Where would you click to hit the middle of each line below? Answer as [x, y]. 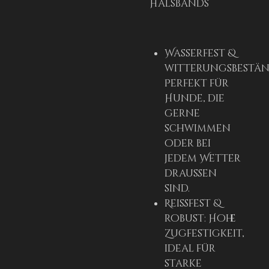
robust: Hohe [200, 219]
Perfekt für [197, 84]
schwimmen [198, 129]
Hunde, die [195, 99]
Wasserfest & [200, 54]
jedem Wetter [203, 159]
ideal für [190, 249]
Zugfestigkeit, [204, 234]
